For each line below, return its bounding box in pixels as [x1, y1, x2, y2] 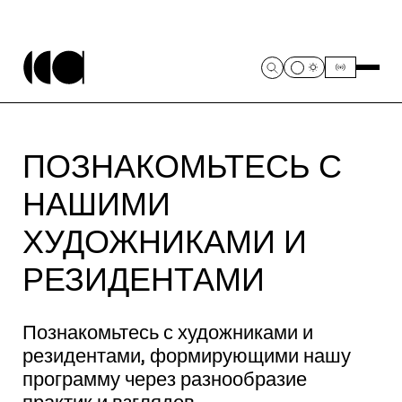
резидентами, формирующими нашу [22, 345, 351, 367]
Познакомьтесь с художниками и [22, 321, 313, 344]
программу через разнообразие [22, 368, 307, 390]
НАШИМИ [22, 186, 170, 223]
